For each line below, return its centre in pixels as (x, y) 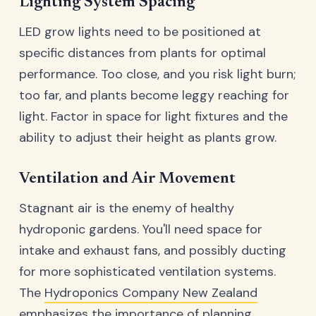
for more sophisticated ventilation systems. (147, 271)
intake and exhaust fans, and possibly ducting (153, 250)
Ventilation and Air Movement (127, 178)
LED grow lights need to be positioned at (140, 31)
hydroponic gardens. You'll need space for (141, 229)
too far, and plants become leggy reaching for (154, 95)
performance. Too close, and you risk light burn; (157, 74)
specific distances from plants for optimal (142, 53)
